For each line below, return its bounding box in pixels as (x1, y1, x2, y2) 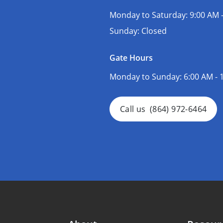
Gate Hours (110, 52, 153, 63)
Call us (120, 103, 146, 114)
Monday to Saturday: (110, 9, 190, 20)
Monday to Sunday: (110, 71, 184, 82)
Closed (141, 25, 167, 36)
